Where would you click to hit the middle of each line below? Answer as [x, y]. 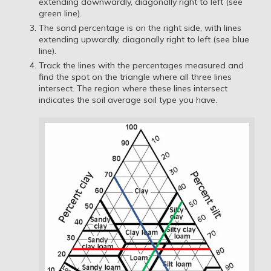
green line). [60, 14]
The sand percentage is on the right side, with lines [140, 28]
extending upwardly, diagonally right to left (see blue [144, 40]
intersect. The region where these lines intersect [133, 88]
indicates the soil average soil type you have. [128, 100]
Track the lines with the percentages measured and [142, 65]
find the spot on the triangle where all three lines [135, 77]
